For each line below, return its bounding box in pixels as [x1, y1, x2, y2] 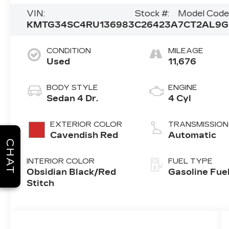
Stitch [27, 178, 55, 189]
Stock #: [134, 9, 170, 19]
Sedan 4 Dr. [47, 94, 99, 104]
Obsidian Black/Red [27, 167, 117, 177]
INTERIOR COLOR [27, 157, 95, 166]
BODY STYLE [47, 83, 99, 93]
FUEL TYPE [168, 157, 213, 166]
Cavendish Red [50, 130, 119, 141]
